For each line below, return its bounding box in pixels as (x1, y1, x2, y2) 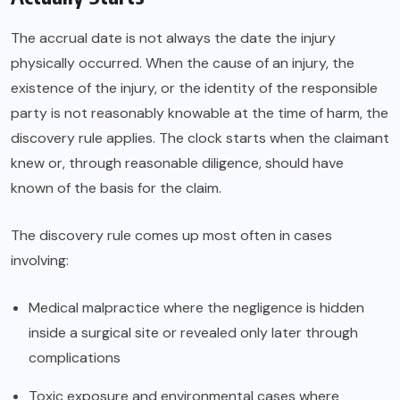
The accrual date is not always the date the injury (11, 29, 336, 48)
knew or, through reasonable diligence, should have (11, 154, 344, 173)
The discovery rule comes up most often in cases (11, 226, 332, 246)
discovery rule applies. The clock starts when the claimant (11, 129, 389, 148)
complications (29, 348, 121, 368)
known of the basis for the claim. (11, 179, 221, 198)
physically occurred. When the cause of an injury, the (11, 54, 354, 73)
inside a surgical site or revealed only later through (29, 323, 358, 343)
